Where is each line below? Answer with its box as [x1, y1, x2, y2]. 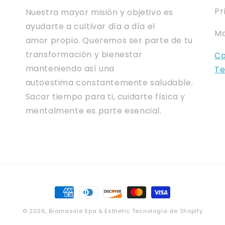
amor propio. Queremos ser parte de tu [25, 35, 193, 46]
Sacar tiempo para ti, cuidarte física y [25, 91, 186, 102]
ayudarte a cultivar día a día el [25, 21, 155, 32]
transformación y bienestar [25, 49, 143, 60]
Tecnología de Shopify [132, 207, 203, 215]
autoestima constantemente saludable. [25, 77, 193, 88]
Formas [54, 187, 86, 198]
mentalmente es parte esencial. [25, 105, 162, 117]
